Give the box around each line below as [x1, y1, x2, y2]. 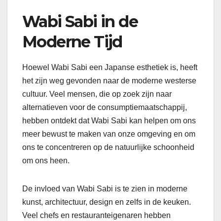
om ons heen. [22, 156, 70, 165]
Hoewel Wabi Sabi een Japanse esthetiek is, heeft [22, 63, 197, 72]
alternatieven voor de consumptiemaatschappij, [22, 103, 187, 111]
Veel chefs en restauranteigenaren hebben [22, 211, 171, 220]
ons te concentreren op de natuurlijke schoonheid [22, 143, 194, 151]
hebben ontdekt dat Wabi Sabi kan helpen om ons [22, 116, 196, 125]
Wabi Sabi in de [22, 11, 138, 31]
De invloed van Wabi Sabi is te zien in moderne [22, 184, 187, 193]
